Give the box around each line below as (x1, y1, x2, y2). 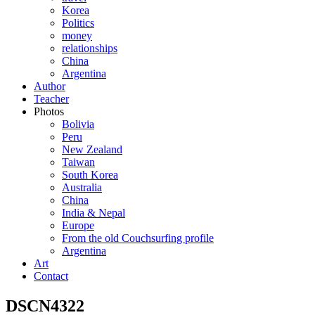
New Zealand (62, 143, 122, 155)
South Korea (62, 169, 118, 181)
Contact (34, 270, 68, 282)
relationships (62, 42, 117, 54)
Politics (62, 17, 94, 29)
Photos (34, 105, 64, 117)
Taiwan (62, 156, 95, 168)
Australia (62, 181, 102, 193)
